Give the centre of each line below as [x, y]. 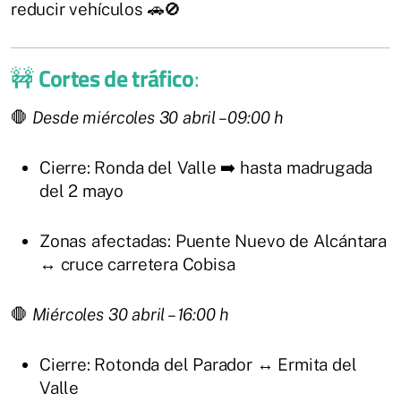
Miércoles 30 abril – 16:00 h [131, 315]
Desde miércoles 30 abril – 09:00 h [158, 118]
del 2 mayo [82, 191]
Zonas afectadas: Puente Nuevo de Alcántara [213, 241]
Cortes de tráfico [116, 79]
